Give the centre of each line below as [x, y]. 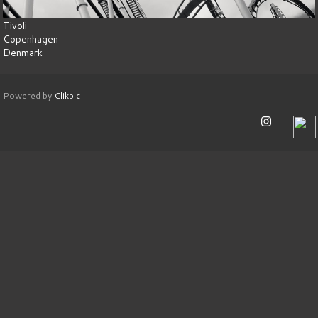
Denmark [23, 52]
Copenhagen [31, 38]
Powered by [28, 95]
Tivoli [15, 25]
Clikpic [67, 95]
